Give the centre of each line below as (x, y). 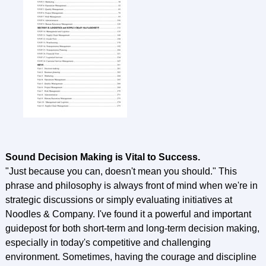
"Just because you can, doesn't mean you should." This (121, 171)
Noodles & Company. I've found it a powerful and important (128, 214)
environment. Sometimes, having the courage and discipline (131, 257)
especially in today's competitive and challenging (108, 243)
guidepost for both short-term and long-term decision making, (132, 228)
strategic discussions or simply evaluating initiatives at (118, 200)
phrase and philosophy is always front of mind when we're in (131, 186)
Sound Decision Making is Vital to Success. (102, 157)
